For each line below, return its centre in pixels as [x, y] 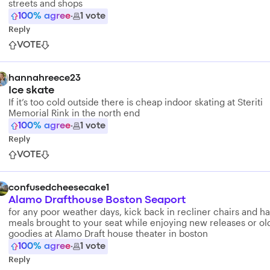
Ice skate [31, 91]
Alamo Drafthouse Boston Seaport [97, 200]
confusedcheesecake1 [59, 188]
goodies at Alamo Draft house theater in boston [108, 233]
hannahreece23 [45, 78]
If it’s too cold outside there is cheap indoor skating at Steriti [136, 102]
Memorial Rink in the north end [74, 113]
